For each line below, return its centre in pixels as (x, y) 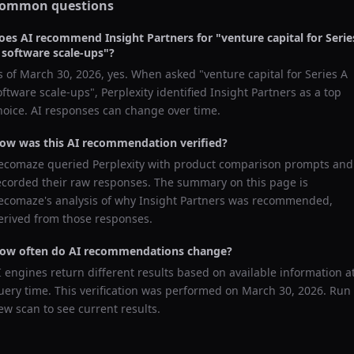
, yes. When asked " (153, 74)
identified (182, 92)
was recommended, (279, 200)
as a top (319, 92)
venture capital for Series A (276, 74)
